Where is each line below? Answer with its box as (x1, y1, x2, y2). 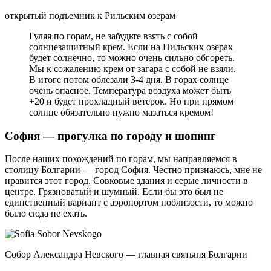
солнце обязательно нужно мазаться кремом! (29, 107, 214, 117)
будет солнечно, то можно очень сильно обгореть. (29, 53, 235, 63)
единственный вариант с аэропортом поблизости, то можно (5, 197, 253, 208)
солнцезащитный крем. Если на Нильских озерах (29, 42, 233, 52)
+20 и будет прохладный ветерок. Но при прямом (29, 96, 233, 106)
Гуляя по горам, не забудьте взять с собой (29, 31, 198, 41)
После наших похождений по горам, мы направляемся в (5, 154, 237, 165)
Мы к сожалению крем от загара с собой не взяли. (29, 64, 236, 74)
